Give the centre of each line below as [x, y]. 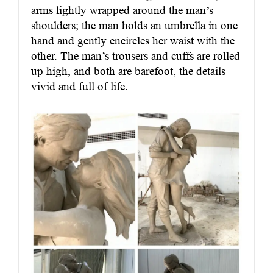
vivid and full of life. [80, 87]
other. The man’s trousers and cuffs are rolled [136, 56]
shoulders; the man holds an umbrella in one [134, 26]
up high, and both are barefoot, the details [128, 71]
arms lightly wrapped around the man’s [122, 10]
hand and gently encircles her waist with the [133, 41]
